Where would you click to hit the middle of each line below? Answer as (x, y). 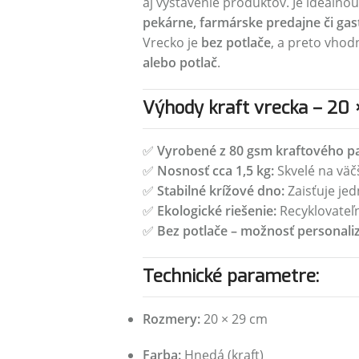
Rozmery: (171, 319)
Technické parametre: (230, 276)
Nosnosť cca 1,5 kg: (215, 171)
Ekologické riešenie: (216, 211)
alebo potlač (179, 63)
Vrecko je (171, 42)
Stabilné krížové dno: (220, 191)
